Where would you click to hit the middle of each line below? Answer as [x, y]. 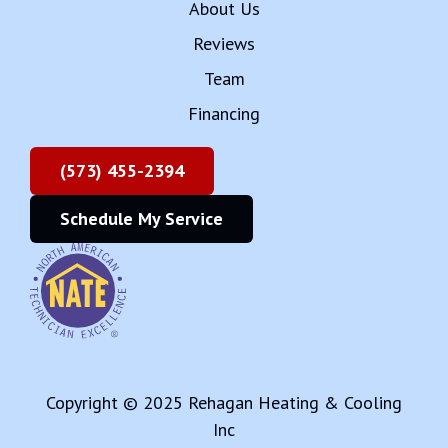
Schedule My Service [141, 219]
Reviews [224, 44]
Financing [224, 114]
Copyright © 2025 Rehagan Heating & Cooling [224, 402]
